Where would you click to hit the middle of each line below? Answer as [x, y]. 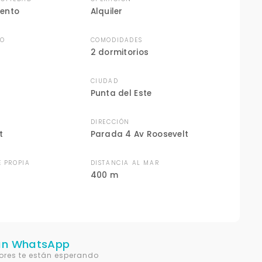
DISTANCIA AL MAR [125, 163]
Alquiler [106, 11]
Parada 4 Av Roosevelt [139, 134]
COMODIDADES [116, 40]
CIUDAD [104, 81]
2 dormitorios [120, 52]
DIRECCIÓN [110, 122]
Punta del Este [121, 93]
